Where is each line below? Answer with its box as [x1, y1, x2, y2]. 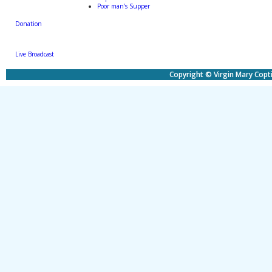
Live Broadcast [15, 50, 54, 59]
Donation [15, 19, 42, 29]
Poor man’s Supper [97, 1, 150, 10]
